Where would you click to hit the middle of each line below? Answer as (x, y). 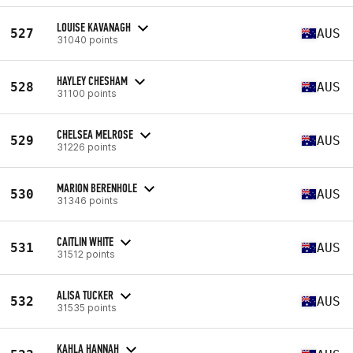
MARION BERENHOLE (97, 188)
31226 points (87, 147)
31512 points (86, 254)
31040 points (87, 39)
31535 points (87, 307)
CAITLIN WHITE (85, 241)
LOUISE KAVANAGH (94, 27)
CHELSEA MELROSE (95, 134)
